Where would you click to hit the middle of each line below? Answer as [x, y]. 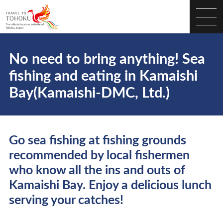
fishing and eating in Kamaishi [103, 77]
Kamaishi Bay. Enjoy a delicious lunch [110, 185]
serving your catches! [66, 200]
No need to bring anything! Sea [107, 60]
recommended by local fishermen [99, 155]
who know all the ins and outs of [97, 170]
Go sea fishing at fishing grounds [97, 140]
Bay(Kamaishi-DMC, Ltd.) [89, 94]
